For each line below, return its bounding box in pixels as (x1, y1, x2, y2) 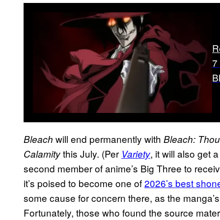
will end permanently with (53, 132, 164, 146)
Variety (121, 147, 150, 161)
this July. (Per (60, 147, 121, 161)
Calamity (24, 147, 60, 161)
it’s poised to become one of (24, 176, 144, 190)
